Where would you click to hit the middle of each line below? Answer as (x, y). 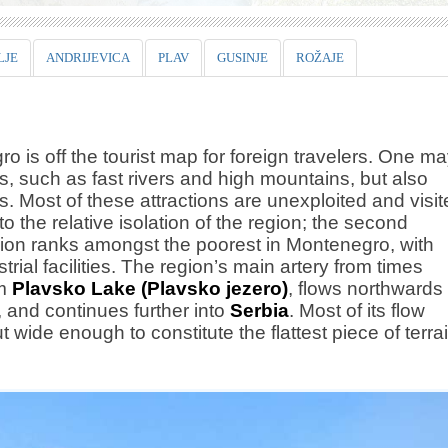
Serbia (259, 310)
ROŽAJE (320, 57)
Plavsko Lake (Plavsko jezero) (150, 288)
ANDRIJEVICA (88, 57)
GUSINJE (242, 57)
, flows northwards (365, 288)
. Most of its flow (357, 310)
